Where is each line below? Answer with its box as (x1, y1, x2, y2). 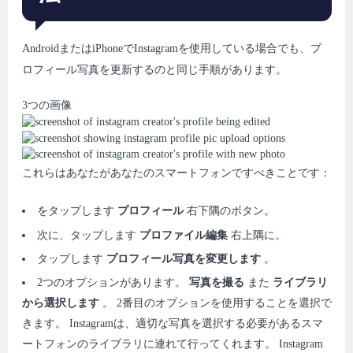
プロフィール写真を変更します (106, 252, 264, 265)
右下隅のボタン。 (186, 205, 275, 217)
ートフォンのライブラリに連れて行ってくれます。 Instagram (21, 338, 323, 351)
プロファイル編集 (139, 229, 231, 241)
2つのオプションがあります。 (36, 277, 189, 289)
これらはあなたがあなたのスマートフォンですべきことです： (21, 167, 331, 180)
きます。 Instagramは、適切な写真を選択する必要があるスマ (21, 318, 323, 330)
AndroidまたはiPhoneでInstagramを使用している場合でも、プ (21, 43, 321, 55)
